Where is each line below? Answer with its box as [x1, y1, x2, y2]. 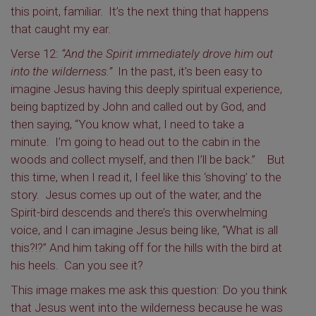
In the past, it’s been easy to [112, 64, 262, 78]
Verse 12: [11, 47, 61, 61]
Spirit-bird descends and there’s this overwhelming [11, 205, 267, 219]
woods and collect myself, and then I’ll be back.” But [11, 152, 285, 166]
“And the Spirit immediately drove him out [61, 47, 273, 61]
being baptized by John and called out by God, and [11, 99, 266, 114]
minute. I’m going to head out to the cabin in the [11, 135, 260, 149]
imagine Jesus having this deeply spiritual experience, [11, 82, 282, 96]
